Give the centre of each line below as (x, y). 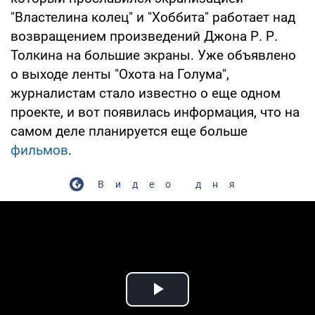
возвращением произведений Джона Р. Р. (144, 36)
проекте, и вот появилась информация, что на (155, 112)
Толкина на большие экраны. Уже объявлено (153, 55)
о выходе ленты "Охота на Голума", (120, 74)
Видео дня (172, 184)
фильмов (39, 150)
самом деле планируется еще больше (129, 131)
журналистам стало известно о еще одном (146, 93)
